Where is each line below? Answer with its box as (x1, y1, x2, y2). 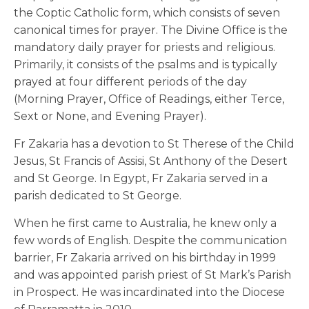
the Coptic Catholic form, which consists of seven (14, 6, 280, 20)
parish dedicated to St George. (14, 189, 181, 203)
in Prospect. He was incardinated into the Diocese (14, 286, 285, 299)
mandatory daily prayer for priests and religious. (14, 41, 275, 54)
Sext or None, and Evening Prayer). (14, 110, 206, 123)
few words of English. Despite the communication (14, 234, 287, 248)
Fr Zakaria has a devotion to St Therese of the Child (14, 137, 295, 151)
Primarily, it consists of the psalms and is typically (14, 58, 277, 72)
